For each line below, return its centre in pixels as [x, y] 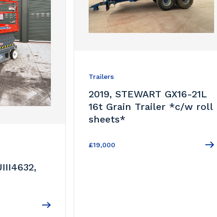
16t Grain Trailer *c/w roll [151, 107]
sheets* [107, 119]
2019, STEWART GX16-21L [148, 94]
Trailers [101, 77]
